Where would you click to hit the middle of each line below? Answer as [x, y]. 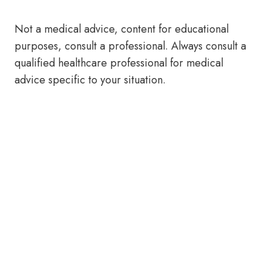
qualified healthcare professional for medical [119, 63]
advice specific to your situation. [90, 80]
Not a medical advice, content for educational [122, 29]
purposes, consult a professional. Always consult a [130, 46]
